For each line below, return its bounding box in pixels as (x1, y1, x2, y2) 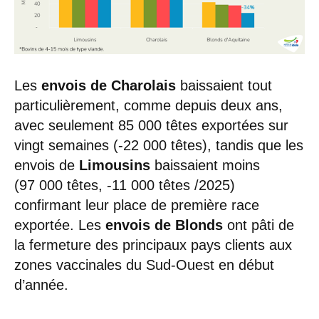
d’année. (14, 276, 68, 293)
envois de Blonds (105, 216, 223, 233)
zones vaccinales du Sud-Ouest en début (14, 256, 274, 273)
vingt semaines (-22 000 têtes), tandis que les (14, 137, 303, 153)
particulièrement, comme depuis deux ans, (14, 97, 283, 113)
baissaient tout (176, 77, 272, 93)
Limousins (79, 157, 150, 173)
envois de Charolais (41, 77, 176, 93)
